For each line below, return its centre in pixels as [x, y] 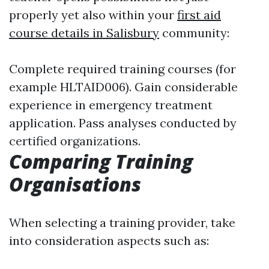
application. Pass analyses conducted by [123, 123]
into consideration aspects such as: [109, 240]
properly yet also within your [93, 15]
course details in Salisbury [84, 33]
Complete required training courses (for [122, 69]
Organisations [75, 184]
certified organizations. [75, 141]
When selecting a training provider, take [122, 222]
